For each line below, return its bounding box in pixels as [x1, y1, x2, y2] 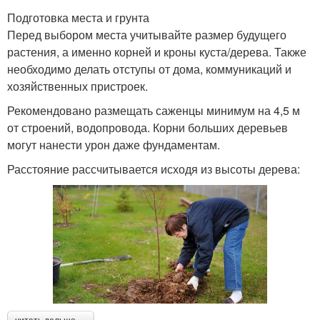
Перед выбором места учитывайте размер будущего [7, 26, 286, 44]
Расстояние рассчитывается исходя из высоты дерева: [7, 161, 300, 178]
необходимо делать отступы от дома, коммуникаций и [7, 61, 291, 78]
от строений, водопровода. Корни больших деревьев [7, 119, 288, 136]
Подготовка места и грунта [7, 9, 149, 26]
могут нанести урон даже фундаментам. [7, 136, 220, 154]
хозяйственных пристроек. [7, 78, 148, 95]
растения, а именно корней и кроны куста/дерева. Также [7, 44, 306, 61]
